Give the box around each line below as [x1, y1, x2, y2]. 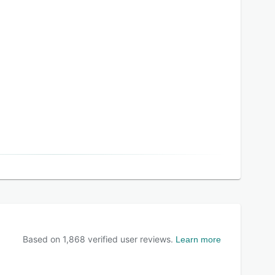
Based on [23, 234, 63, 244]
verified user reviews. [85, 234, 173, 244]
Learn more [176, 234, 221, 244]
